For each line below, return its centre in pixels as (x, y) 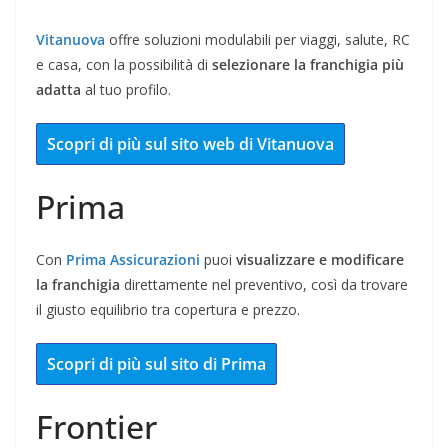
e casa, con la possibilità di (124, 65)
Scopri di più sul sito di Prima (156, 364)
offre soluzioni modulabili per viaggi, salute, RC (257, 40)
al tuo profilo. (126, 90)
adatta (58, 90)
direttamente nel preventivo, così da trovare (264, 285)
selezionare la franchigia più (308, 65)
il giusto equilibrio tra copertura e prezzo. (168, 310)
